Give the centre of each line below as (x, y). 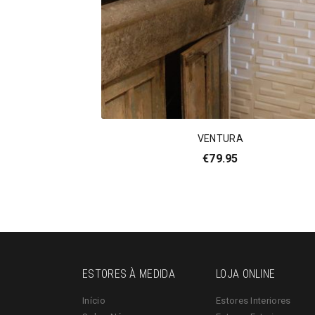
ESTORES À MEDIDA (129, 274)
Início (94, 301)
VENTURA (220, 139)
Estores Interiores (253, 301)
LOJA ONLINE (246, 274)
